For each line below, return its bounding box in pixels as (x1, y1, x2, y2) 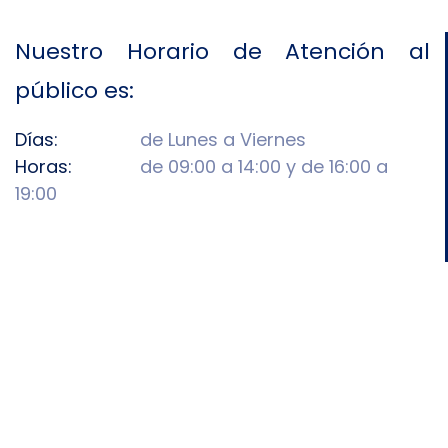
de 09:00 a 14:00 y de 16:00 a (135, 154, 388, 179)
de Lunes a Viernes (135, 127, 306, 152)
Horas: (15, 154, 72, 179)
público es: (15, 75, 134, 106)
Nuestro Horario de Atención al (15, 36, 430, 67)
